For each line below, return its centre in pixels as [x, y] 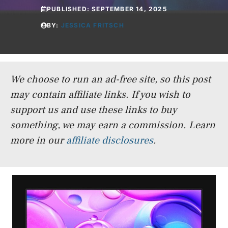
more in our [38, 140]
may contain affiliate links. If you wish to [100, 95]
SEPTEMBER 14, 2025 [129, 9]
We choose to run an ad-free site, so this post [110, 79]
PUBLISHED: [69, 9]
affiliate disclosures [110, 140]
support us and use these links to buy [94, 110]
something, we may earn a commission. [98, 125]
